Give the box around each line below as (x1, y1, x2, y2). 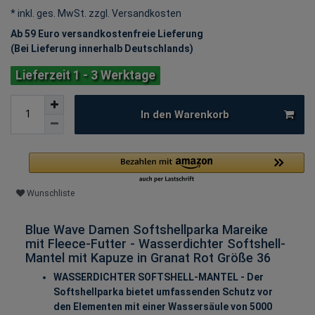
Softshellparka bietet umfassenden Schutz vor (53, 285, 273, 297)
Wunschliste (27, 188, 75, 199)
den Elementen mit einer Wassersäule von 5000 (53, 300, 272, 312)
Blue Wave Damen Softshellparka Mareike (25, 221, 268, 237)
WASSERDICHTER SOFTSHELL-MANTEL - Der (53, 271, 264, 283)
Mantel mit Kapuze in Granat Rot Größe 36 (25, 250, 271, 265)
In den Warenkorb (140, 108, 229, 121)
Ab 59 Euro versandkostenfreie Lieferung (11, 28, 203, 40)
